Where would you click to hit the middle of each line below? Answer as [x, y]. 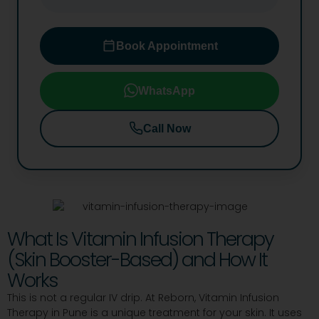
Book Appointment [167, 46]
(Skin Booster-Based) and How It [137, 260]
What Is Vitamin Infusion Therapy [140, 239]
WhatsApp [167, 90]
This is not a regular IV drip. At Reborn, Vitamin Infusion [143, 298]
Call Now [167, 128]
